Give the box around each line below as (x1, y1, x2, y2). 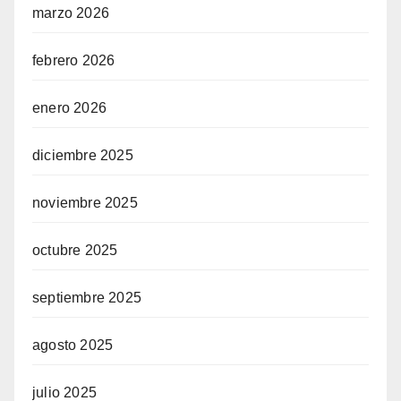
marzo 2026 (32, 5, 109, 21)
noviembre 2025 (32, 195, 138, 211)
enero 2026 (32, 100, 107, 116)
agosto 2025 (32, 337, 114, 354)
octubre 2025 (32, 243, 118, 259)
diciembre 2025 (32, 148, 133, 164)
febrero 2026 (32, 53, 115, 69)
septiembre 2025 (32, 290, 141, 306)
